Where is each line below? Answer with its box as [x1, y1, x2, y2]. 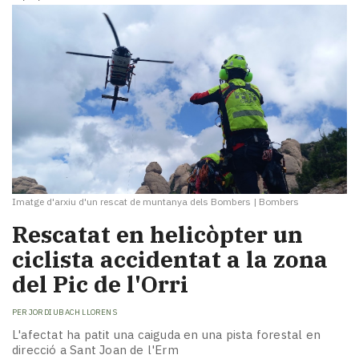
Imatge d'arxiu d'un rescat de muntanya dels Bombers [12, 195, 251, 208]
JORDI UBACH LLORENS [29, 306, 117, 317]
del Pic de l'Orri [12, 269, 188, 300]
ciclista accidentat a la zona [12, 244, 328, 275]
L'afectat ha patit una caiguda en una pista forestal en [12, 327, 321, 343]
